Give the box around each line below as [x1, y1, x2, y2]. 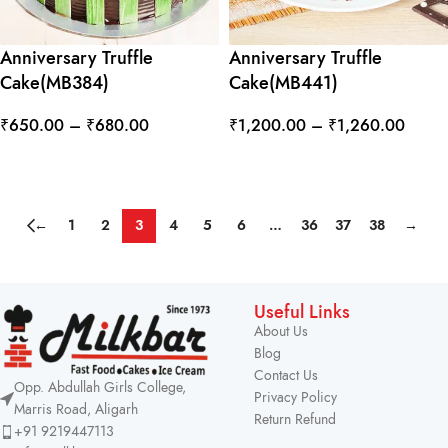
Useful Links [254, 299, 350, 325]
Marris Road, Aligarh [14, 400, 138, 420]
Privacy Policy [254, 388, 337, 408]
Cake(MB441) [229, 70, 338, 96]
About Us [254, 322, 308, 342]
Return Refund [254, 410, 336, 430]
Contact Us [254, 366, 318, 386]
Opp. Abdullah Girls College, [14, 378, 186, 398]
